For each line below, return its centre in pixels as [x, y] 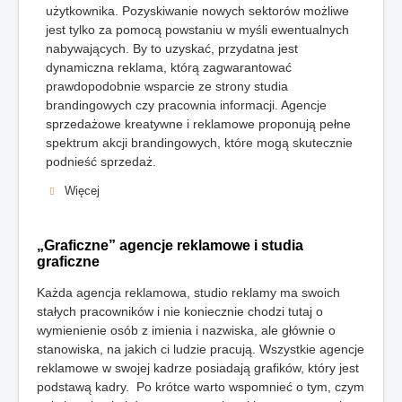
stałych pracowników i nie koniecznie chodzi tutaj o [180, 312]
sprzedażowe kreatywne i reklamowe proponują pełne [198, 124]
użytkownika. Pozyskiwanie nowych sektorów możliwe [197, 11]
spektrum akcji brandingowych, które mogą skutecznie [199, 143]
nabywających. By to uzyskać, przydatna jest [172, 49]
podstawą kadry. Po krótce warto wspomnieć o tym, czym [201, 387]
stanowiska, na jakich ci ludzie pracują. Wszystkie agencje [201, 350]
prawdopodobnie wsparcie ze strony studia [167, 87]
